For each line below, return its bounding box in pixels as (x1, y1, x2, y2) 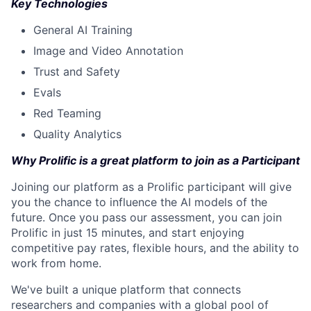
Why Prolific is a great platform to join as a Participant (11, 153, 300, 167)
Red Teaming (33, 106, 101, 120)
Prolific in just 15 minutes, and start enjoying (11, 225, 244, 239)
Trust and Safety (33, 64, 120, 78)
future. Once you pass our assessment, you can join (11, 210, 282, 224)
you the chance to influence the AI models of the (11, 194, 267, 209)
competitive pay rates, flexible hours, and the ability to (11, 240, 299, 255)
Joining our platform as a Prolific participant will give (11, 179, 292, 194)
